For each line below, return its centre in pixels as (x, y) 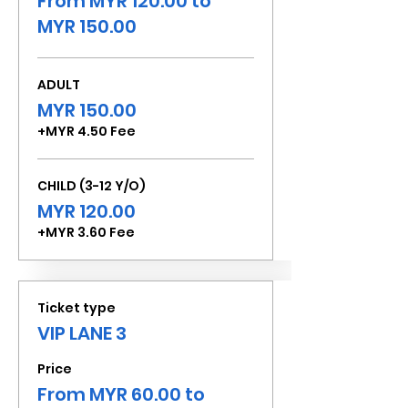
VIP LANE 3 (82, 333)
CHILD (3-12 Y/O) (92, 186)
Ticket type (76, 308)
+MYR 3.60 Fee (86, 232)
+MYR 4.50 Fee (87, 131)
